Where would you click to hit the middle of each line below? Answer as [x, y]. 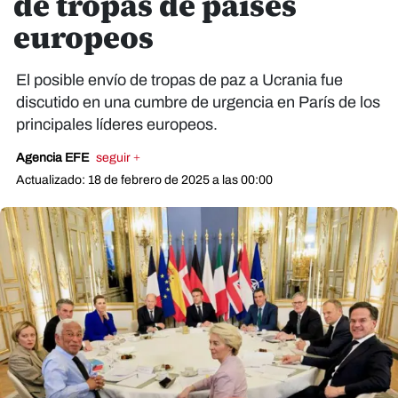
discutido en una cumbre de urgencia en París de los [198, 102]
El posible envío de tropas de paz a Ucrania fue [179, 80]
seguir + [118, 158]
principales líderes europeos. [117, 124]
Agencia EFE [54, 158]
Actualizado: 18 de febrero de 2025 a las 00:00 [144, 180]
